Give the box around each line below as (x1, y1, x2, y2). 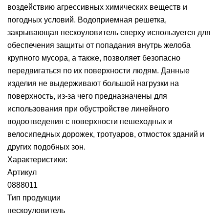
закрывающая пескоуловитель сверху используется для (7, 28, 211, 37)
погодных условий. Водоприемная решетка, (7, 16, 167, 24)
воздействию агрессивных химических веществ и (7, 3, 187, 11)
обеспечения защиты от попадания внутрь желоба (7, 41, 191, 49)
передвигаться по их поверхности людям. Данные (7, 66, 190, 75)
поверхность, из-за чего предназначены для (7, 92, 167, 100)
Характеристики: (7, 155, 67, 164)
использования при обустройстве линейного (7, 105, 169, 113)
